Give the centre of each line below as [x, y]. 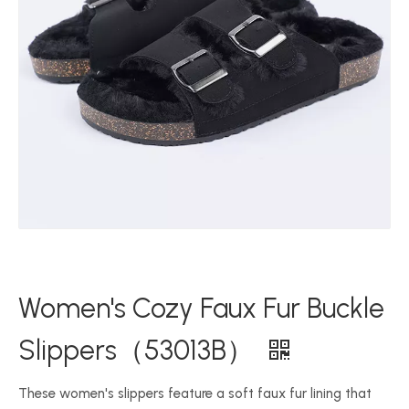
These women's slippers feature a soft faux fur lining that [195, 393]
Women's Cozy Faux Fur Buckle [201, 308]
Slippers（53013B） [139, 350]
